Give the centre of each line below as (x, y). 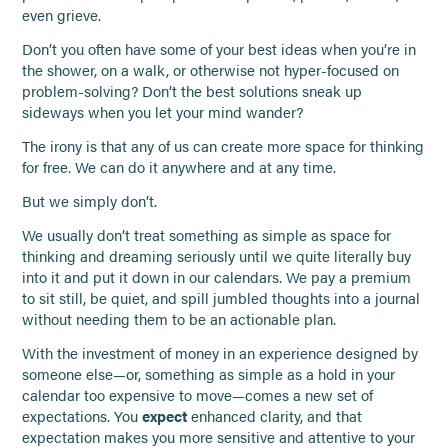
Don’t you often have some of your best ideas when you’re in (219, 49)
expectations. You (82, 415)
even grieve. (62, 15)
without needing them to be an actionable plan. (179, 318)
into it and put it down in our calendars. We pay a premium (217, 276)
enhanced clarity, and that (275, 415)
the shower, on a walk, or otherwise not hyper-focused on (211, 70)
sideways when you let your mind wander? (163, 112)
